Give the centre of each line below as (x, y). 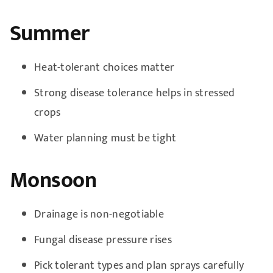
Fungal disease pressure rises (103, 240)
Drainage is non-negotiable (99, 214)
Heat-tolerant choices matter (104, 67)
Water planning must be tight (105, 138)
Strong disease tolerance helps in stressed (134, 93)
